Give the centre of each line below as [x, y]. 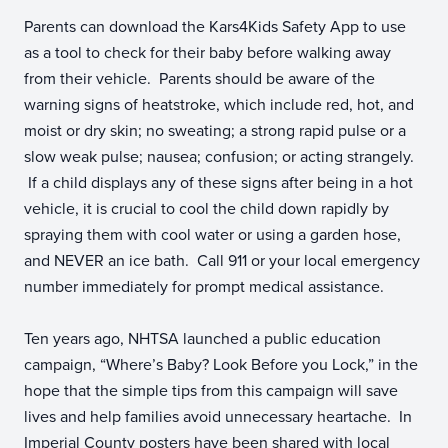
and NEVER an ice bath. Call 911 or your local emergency [222, 260]
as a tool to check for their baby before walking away [207, 52]
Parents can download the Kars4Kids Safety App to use [215, 26]
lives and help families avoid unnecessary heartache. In [218, 416]
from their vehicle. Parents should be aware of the [199, 78]
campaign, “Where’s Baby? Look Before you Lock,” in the [221, 364]
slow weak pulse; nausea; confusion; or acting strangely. [219, 156]
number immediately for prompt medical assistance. [206, 286]
